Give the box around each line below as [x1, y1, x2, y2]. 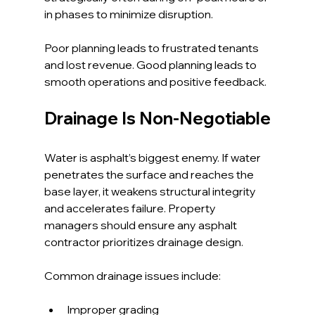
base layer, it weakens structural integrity [44, 184, 258, 199]
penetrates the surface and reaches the [44, 167, 256, 182]
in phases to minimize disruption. [44, 7, 213, 22]
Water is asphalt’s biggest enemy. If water [44, 150, 263, 165]
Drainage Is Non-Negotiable [44, 108, 271, 129]
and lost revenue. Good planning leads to [44, 58, 259, 72]
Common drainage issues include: [44, 269, 221, 283]
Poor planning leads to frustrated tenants [44, 41, 261, 56]
